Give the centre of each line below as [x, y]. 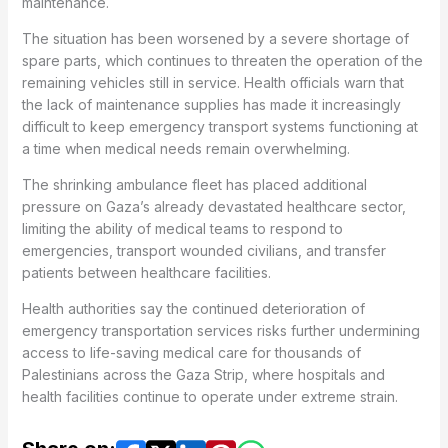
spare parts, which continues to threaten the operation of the [222, 60]
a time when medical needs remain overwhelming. [185, 148]
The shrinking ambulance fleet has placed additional [194, 184]
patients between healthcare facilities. [146, 272]
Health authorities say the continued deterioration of [193, 308]
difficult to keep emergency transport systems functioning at [219, 126]
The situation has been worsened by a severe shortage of [215, 38]
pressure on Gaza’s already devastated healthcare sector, [213, 206]
